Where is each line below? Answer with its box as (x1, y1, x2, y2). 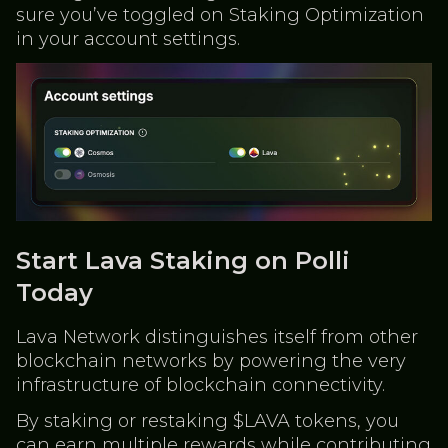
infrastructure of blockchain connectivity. (16, 374, 385, 397)
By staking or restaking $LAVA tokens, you (16, 410, 399, 433)
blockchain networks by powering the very (16, 350, 406, 373)
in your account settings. (16, 27, 240, 50)
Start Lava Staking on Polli (16, 246, 350, 276)
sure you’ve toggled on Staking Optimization (16, 3, 424, 26)
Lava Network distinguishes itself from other (16, 326, 418, 349)
